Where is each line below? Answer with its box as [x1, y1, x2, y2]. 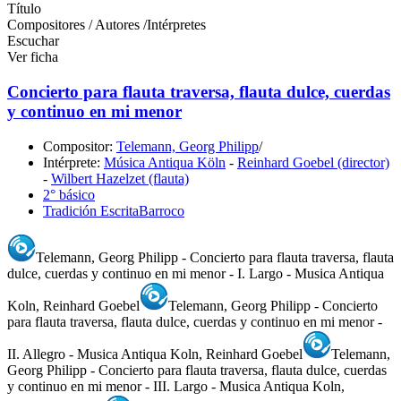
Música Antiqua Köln [104, 154, 226, 170]
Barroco [139, 202, 184, 218]
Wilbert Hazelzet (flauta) [51, 170, 189, 186]
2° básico [43, 186, 95, 202]
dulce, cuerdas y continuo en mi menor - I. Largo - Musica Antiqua [7, 265, 384, 281]
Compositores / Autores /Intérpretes [7, 17, 206, 33]
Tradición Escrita [43, 202, 139, 218]
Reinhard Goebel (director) [237, 154, 389, 170]
